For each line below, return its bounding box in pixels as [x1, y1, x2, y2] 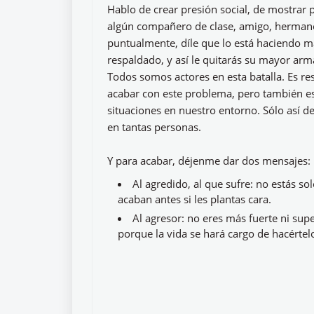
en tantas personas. [107, 120, 201, 134]
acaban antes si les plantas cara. [118, 192, 271, 206]
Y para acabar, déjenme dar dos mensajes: [107, 153, 310, 168]
